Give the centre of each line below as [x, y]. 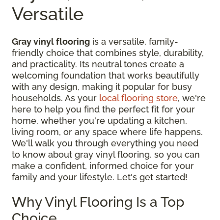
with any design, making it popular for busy [102, 86]
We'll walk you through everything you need [105, 143]
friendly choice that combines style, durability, [108, 53]
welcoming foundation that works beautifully [106, 75]
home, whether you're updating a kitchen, [99, 120]
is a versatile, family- [134, 41]
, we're [192, 98]
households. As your [55, 98]
